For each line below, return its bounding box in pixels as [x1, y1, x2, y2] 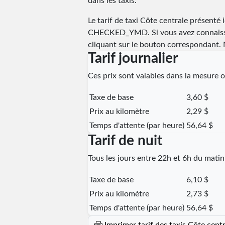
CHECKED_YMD [87, 28, 148, 37]
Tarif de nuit [87, 133, 162, 148]
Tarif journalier [87, 51, 178, 65]
